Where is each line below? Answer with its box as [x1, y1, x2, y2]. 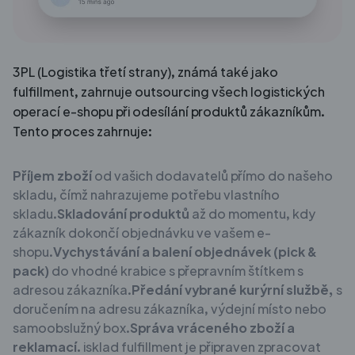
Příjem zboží [13, 166, 92, 184]
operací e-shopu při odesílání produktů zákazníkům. [13, 102, 325, 120]
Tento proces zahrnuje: [13, 122, 152, 139]
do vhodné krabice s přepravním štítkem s [49, 261, 303, 279]
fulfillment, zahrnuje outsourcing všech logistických [13, 82, 325, 100]
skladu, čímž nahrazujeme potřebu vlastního [13, 185, 280, 203]
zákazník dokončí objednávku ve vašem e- [13, 223, 271, 241]
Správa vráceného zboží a [130, 319, 295, 336]
